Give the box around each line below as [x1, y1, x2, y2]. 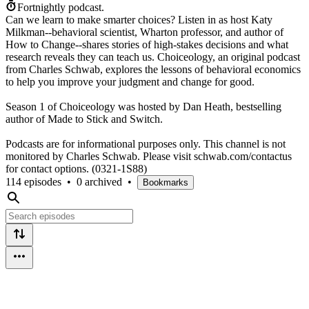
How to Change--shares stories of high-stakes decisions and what [6, 38, 288, 50]
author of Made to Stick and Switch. [6, 112, 163, 125]
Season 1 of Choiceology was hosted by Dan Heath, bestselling [6, 100, 281, 112]
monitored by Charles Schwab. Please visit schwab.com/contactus [6, 150, 292, 162]
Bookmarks [143, 177, 188, 188]
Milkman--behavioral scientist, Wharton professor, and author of [6, 26, 283, 38]
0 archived [77, 175, 122, 188]
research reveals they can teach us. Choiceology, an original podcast [6, 50, 300, 63]
